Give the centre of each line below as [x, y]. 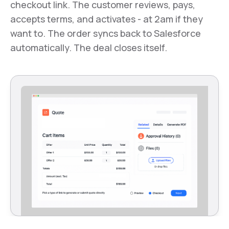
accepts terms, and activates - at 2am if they [107, 19]
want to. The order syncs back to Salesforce [106, 33]
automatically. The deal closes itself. [89, 48]
